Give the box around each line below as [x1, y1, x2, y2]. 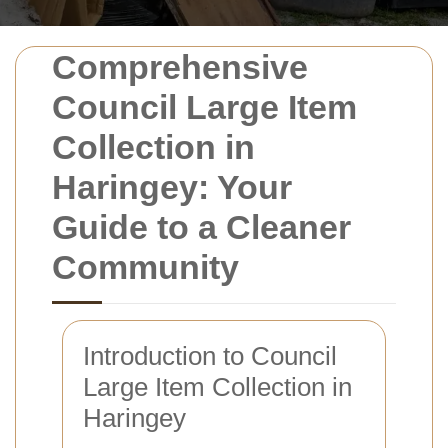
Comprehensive [52, 48, 308, 86]
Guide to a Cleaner [52, 208, 351, 246]
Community [52, 248, 239, 286]
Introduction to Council [83, 341, 337, 371]
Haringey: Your [52, 168, 292, 206]
